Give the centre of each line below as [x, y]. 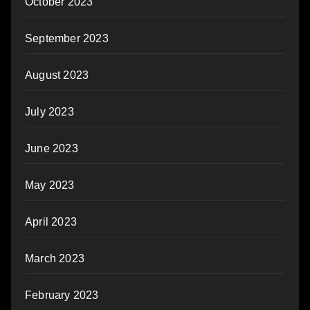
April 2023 [51, 222]
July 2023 [49, 112]
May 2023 [50, 185]
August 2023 [57, 75]
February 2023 [62, 295]
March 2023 [55, 259]
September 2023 [67, 39]
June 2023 [52, 149]
